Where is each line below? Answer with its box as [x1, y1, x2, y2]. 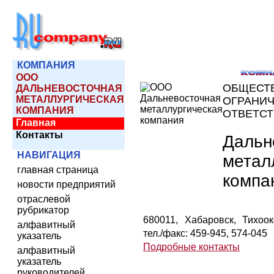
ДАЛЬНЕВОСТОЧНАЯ [16, 83, 122, 94]
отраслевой [17, 194, 70, 204]
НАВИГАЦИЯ [17, 150, 81, 160]
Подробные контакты [143, 242, 240, 252]
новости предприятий [17, 179, 116, 190]
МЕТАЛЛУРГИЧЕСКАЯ [16, 94, 124, 105]
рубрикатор [17, 205, 69, 215]
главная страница [17, 165, 98, 175]
